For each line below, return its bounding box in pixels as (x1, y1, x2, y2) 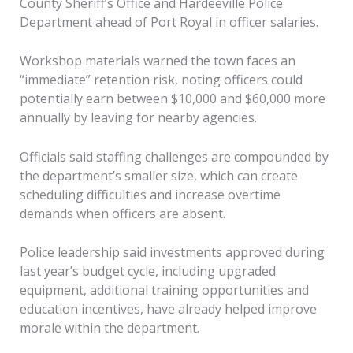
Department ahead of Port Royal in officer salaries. (19, 13, 318, 31)
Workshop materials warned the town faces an (19, 52, 295, 70)
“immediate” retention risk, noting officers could (19, 71, 303, 89)
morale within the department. (19, 319, 199, 337)
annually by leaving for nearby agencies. (19, 109, 257, 127)
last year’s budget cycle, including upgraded (19, 262, 276, 281)
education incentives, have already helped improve (19, 300, 317, 318)
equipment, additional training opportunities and (19, 281, 309, 299)
